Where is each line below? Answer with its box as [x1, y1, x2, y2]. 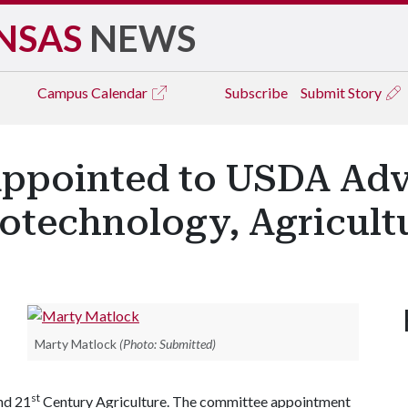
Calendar [91, 84, 150, 101]
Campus [37, 84, 91, 101]
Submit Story [301, 84, 384, 101]
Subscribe [225, 84, 288, 101]
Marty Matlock [35, 335, 117, 352]
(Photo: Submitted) [119, 335, 216, 352]
